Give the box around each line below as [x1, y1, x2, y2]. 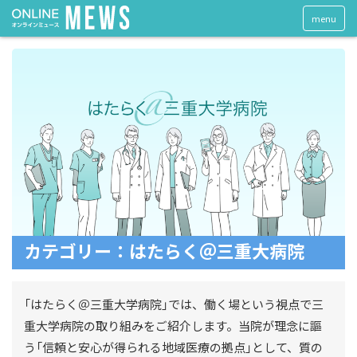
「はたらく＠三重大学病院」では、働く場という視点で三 [24, 296, 324, 313]
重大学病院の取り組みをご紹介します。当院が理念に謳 [24, 317, 322, 335]
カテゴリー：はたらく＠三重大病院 [24, 241, 304, 264]
